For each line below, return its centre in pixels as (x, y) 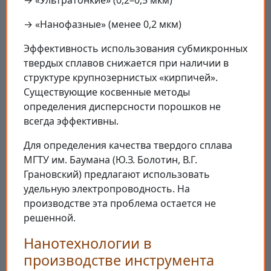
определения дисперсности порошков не (122, 106)
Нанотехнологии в (88, 243)
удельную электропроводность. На (107, 188)
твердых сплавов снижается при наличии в (126, 63)
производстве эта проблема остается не (120, 203)
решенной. (50, 217)
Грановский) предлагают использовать (117, 174)
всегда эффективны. (71, 121)
